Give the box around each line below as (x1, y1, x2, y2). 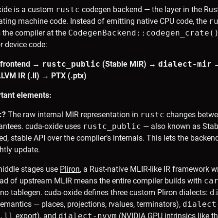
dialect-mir (158, 59, 212, 69)
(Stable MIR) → (100, 59, 158, 69)
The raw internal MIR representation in (6, 110, 140, 120)
